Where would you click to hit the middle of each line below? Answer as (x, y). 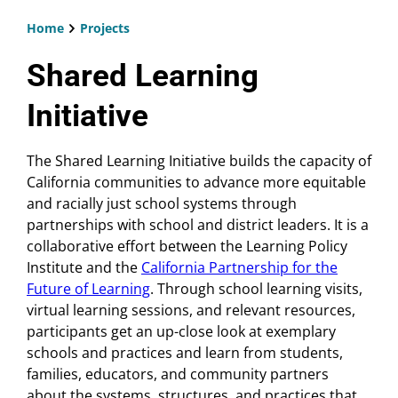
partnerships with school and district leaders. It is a (198, 225)
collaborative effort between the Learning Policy (187, 247)
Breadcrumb (93, 51)
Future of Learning (88, 289)
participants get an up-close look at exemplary (181, 332)
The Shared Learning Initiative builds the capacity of (199, 161)
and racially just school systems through (162, 204)
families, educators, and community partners (178, 374)
